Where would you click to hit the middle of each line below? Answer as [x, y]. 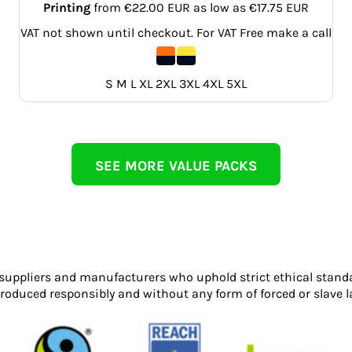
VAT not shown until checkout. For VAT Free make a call [176, 32]
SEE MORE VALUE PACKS [176, 165]
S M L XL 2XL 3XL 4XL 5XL [176, 83]
